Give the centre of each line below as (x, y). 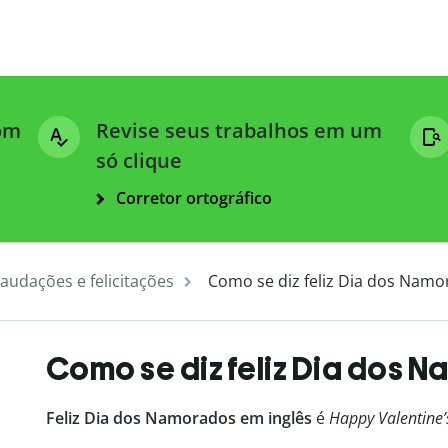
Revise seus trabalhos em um (239, 131)
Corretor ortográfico (194, 198)
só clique (139, 161)
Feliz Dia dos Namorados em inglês (180, 418)
